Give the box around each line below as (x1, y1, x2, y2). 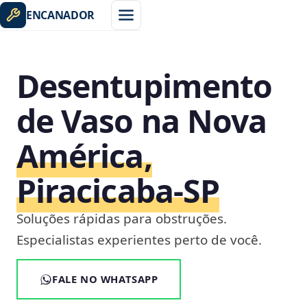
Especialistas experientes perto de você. (16, 231, 262, 249)
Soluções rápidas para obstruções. (16, 210, 227, 228)
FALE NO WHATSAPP (52, 272, 158, 286)
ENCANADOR (26, 8, 95, 23)
